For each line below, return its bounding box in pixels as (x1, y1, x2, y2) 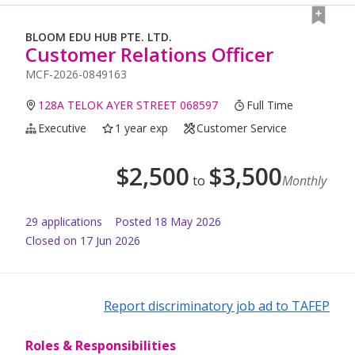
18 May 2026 (155, 214, 221, 230)
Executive (38, 120, 87, 136)
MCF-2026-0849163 (25, 67, 127, 82)
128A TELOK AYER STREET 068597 (38, 97, 219, 113)
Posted (115, 214, 151, 230)
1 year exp (115, 120, 169, 136)
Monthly (282, 172, 326, 190)
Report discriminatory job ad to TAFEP (104, 297, 330, 315)
